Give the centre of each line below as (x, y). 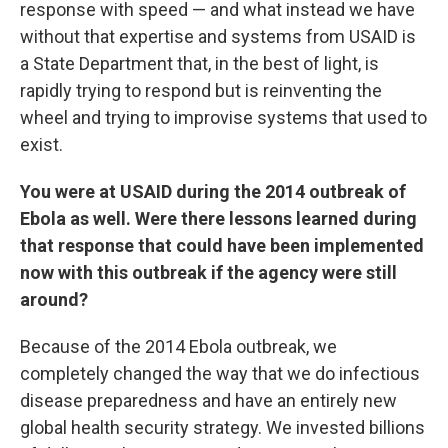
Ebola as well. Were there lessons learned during (218, 218)
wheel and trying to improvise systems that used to (223, 117)
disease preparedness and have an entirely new (208, 400)
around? (54, 299)
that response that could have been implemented (222, 245)
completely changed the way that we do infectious (220, 373)
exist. (41, 144)
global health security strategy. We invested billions (222, 427)
